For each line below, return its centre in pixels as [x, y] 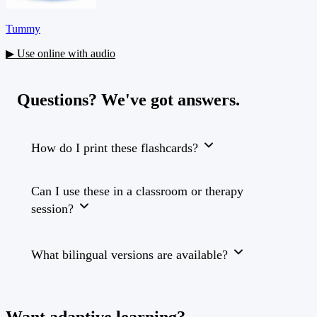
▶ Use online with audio [60, 53]
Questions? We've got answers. [128, 100]
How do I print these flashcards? [115, 148]
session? [52, 209]
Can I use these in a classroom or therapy [137, 191]
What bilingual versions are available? [129, 255]
